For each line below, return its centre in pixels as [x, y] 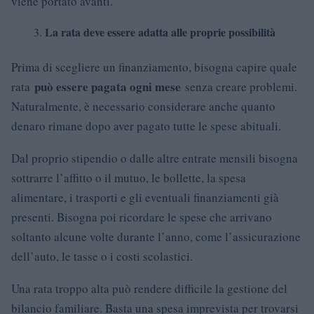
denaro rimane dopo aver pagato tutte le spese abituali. [146, 126]
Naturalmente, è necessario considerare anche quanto [143, 106]
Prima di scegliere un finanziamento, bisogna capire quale [154, 67]
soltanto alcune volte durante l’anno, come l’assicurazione [156, 237]
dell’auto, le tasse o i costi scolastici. [102, 256]
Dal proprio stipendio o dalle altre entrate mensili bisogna [155, 158]
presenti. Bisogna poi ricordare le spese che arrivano [142, 217]
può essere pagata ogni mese [108, 87]
